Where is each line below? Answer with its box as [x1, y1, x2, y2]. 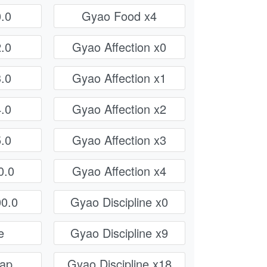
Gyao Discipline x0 [70, 193, 169, 211]
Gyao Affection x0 [72, 38, 167, 56]
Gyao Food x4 [82, 7, 157, 25]
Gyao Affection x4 [72, 162, 167, 180]
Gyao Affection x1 [72, 69, 167, 87]
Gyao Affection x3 [72, 131, 167, 149]
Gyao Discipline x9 [70, 224, 169, 242]
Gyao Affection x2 [72, 100, 167, 118]
